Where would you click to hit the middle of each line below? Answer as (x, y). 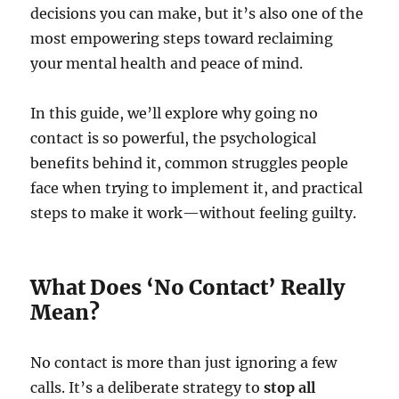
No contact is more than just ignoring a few (184, 363)
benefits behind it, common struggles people (190, 163)
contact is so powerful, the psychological (174, 138)
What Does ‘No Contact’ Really (188, 288)
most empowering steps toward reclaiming (182, 39)
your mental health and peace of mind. (167, 64)
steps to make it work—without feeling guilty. (194, 213)
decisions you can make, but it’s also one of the (197, 14)
